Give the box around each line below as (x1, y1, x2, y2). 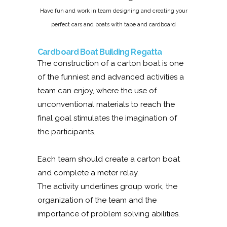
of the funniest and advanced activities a (37, 72, 184, 82)
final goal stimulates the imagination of (37, 113, 177, 123)
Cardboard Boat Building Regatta (37, 47, 162, 57)
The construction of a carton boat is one (37, 58, 183, 68)
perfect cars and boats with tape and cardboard (51, 21, 176, 28)
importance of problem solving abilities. (37, 209, 180, 218)
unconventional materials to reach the (37, 99, 175, 109)
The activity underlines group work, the (37, 181, 177, 191)
